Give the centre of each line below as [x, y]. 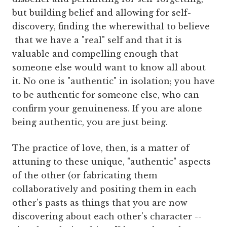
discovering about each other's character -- [107, 217]
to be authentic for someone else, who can [106, 95]
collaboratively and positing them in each [104, 189]
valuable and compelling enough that [95, 54]
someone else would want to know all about [109, 68]
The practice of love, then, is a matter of [101, 148]
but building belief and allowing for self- [102, 13]
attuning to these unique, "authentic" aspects [111, 162]
